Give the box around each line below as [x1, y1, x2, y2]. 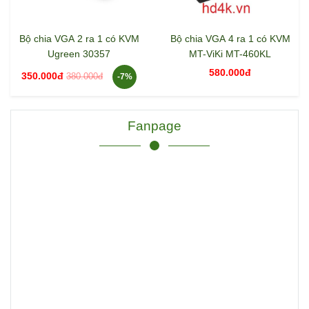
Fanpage [128, 118, 181, 134]
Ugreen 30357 [48, 48, 110, 60]
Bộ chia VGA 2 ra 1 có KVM [19, 33, 139, 45]
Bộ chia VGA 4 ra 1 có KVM [170, 33, 290, 45]
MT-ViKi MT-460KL [189, 48, 271, 60]
